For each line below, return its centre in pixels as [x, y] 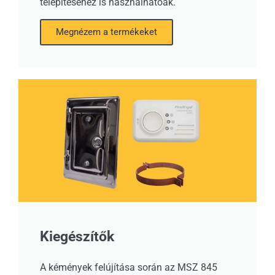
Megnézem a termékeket [107, 32]
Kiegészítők [77, 237]
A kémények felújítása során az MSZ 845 [129, 267]
